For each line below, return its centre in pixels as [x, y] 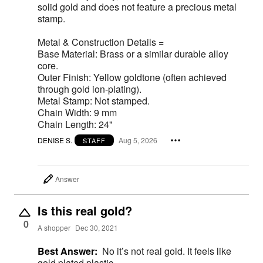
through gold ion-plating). [90, 89]
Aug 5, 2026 [138, 140]
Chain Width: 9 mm [77, 112]
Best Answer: [68, 251]
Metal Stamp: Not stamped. [94, 100]
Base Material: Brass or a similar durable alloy [133, 53]
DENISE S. [55, 140]
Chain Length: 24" [75, 124]
